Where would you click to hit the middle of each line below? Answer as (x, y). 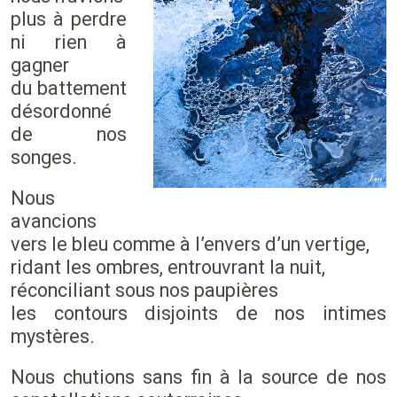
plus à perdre (69, 19)
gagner (40, 65)
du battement (69, 88)
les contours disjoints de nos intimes (198, 313)
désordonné (61, 111)
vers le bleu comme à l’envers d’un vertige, (190, 244)
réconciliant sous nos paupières (144, 290)
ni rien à (69, 42)
